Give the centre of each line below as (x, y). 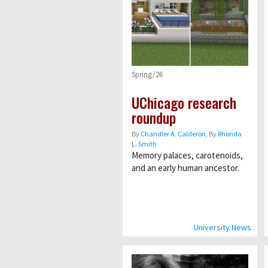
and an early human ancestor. (185, 167)
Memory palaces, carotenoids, (187, 155)
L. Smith (144, 144)
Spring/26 (147, 74)
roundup (154, 117)
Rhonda (230, 133)
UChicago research (184, 102)
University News (222, 227)
